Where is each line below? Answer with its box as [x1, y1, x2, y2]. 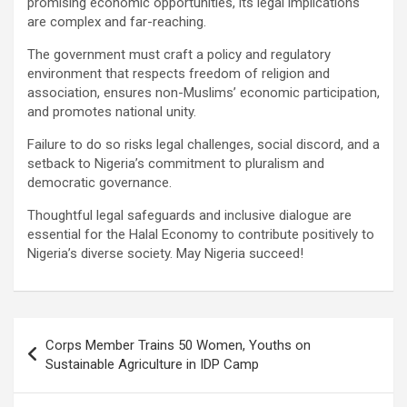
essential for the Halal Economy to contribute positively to [27, 225, 374, 243]
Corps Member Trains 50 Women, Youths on [45, 336, 311, 353]
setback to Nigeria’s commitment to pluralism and [27, 154, 324, 172]
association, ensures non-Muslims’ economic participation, [27, 84, 380, 101]
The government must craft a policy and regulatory [27, 45, 331, 63]
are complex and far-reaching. [27, 13, 210, 30]
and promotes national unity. [27, 103, 200, 120]
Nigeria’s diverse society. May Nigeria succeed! [27, 244, 307, 262]
